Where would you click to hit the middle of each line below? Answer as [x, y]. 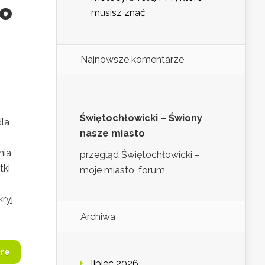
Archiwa [98, 217]
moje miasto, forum [122, 170]
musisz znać [118, 13]
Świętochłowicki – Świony [141, 118]
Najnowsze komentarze [132, 60]
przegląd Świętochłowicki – [140, 155]
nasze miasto [112, 134]
